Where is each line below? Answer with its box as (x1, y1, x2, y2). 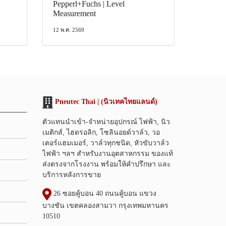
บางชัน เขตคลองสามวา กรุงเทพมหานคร (42, 201, 168, 209)
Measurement (52, 9, 96, 18)
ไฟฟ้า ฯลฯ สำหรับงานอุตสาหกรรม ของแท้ (42, 149, 173, 157)
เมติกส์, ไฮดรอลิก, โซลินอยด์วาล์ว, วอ (42, 128, 160, 136)
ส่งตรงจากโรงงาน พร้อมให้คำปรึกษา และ (42, 160, 171, 168)
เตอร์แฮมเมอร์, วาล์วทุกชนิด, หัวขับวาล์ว (42, 139, 169, 147)
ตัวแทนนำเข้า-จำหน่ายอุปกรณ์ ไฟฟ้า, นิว (42, 118, 170, 126)
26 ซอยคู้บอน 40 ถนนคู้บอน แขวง (51, 189, 156, 197)
